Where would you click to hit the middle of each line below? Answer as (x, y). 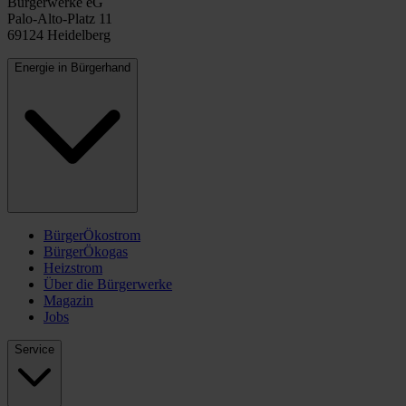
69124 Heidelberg (59, 35)
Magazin (68, 300)
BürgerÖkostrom (92, 235)
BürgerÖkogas (86, 251)
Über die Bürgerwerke (108, 284)
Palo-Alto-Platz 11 (60, 19)
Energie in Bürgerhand (72, 68)
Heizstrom (73, 267)
